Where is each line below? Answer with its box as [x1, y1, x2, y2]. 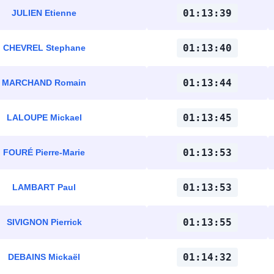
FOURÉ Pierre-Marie [3, 147, 85, 157]
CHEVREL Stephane [2, 43, 86, 53]
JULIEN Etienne [12, 8, 76, 18]
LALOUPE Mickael [6, 113, 82, 122]
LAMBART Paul [12, 182, 76, 192]
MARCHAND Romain [2, 78, 86, 87]
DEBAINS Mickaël [8, 252, 80, 262]
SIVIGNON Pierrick [6, 217, 82, 227]
